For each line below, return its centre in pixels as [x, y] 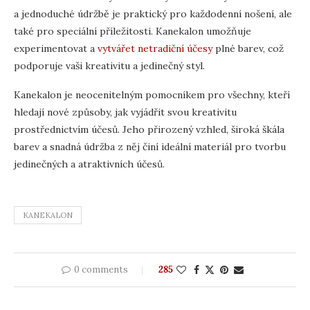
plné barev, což [248, 48]
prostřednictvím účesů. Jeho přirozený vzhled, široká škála [149, 129]
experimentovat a [56, 48]
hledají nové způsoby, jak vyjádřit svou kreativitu [125, 112]
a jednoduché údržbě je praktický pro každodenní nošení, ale [153, 13]
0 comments [101, 269]
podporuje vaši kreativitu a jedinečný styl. [109, 65]
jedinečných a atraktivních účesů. [89, 164]
